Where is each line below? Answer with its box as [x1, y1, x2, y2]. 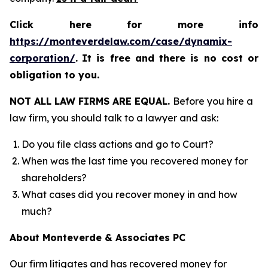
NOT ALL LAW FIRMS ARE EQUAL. [10, 95, 173, 107]
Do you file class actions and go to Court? [22, 138, 214, 150]
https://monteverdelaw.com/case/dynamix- [10, 35, 232, 47]
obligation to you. [10, 69, 99, 81]
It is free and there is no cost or [82, 52, 259, 64]
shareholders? [22, 172, 87, 184]
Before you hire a [173, 95, 253, 107]
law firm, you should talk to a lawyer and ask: [10, 112, 218, 124]
